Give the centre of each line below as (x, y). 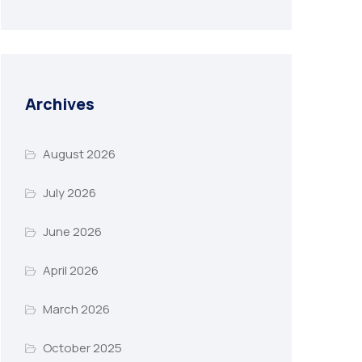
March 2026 (76, 309)
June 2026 (72, 232)
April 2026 (70, 271)
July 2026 (69, 193)
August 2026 (79, 154)
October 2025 (82, 348)
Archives (60, 103)
